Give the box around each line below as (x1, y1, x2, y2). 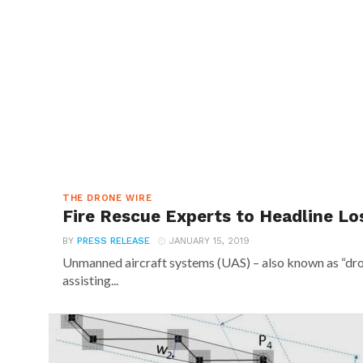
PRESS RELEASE (76, 236, 150, 246)
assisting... (62, 272, 118, 288)
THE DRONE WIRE (62, 193, 152, 203)
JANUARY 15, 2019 (169, 236, 250, 246)
